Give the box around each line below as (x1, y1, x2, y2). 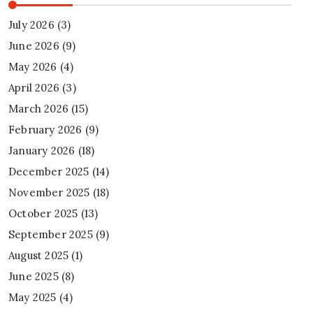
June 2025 (8, 270, 59, 284)
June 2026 (8, 39, 59, 53)
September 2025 (8, 228, 93, 242)
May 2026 (8, 60, 57, 74)
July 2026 (8, 18, 54, 32)
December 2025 (8, 165, 89, 179)
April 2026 (8, 81, 59, 95)
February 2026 (8, 123, 82, 137)
